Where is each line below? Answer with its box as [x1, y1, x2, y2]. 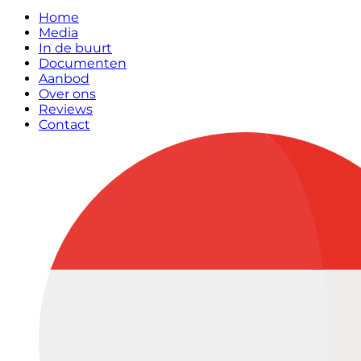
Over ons [39, 86, 96, 102]
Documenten [39, 56, 127, 71]
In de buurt [39, 40, 112, 56]
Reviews [39, 102, 93, 117]
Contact [39, 117, 90, 132]
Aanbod [39, 71, 89, 86]
